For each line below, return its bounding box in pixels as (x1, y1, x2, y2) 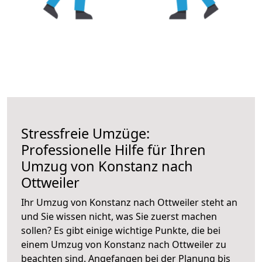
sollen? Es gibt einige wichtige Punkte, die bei (21, 223, 220, 237)
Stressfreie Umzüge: (21, 123, 150, 143)
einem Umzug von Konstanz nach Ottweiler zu (21, 237, 226, 251)
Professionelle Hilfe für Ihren (21, 140, 206, 159)
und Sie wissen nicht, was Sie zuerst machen (21, 209, 217, 223)
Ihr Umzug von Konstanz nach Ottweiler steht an (21, 195, 237, 209)
